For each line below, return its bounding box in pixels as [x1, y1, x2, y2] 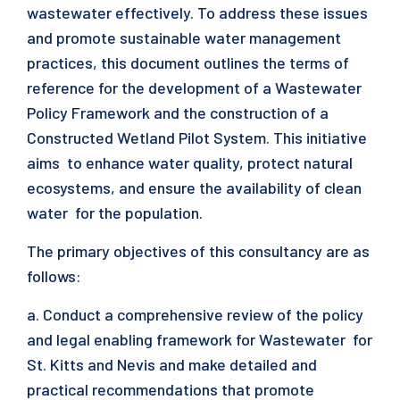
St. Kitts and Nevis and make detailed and [27, 354, 317, 374]
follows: [27, 266, 85, 286]
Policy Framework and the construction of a [27, 103, 329, 122]
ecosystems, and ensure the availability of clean [27, 178, 362, 197]
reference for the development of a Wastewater [27, 78, 365, 97]
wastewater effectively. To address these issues [27, 3, 368, 22]
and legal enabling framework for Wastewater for [27, 329, 372, 349]
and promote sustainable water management [27, 28, 345, 47]
